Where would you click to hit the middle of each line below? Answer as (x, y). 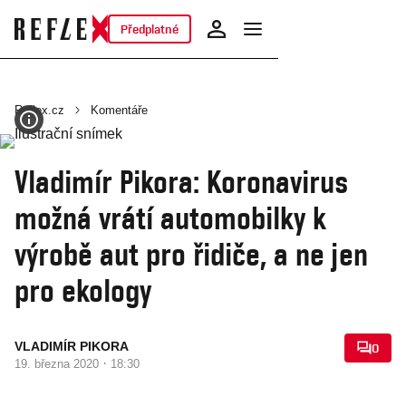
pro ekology (83, 290)
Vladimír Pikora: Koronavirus (181, 181)
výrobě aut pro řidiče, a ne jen (191, 254)
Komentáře (119, 110)
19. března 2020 (58, 364)
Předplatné (149, 29)
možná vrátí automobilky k (170, 217)
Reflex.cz (39, 110)
